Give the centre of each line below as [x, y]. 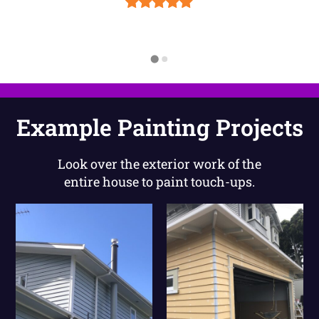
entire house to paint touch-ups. [159, 181]
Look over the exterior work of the [159, 163]
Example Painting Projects [159, 127]
